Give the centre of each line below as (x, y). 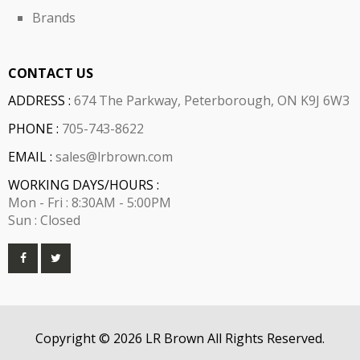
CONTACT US (51, 73)
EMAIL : (30, 156)
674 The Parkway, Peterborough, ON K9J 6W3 (210, 100)
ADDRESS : (39, 100)
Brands (54, 17)
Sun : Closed (44, 220)
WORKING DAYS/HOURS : (84, 184)
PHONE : (33, 128)
